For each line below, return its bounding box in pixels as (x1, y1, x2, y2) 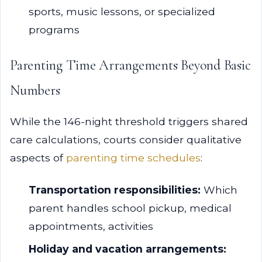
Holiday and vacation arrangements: (29, 243, 226, 255)
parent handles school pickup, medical (29, 202, 232, 214)
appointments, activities (29, 220, 153, 232)
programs (29, 23, 80, 36)
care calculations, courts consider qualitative (10, 133, 242, 146)
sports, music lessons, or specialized (29, 5, 215, 18)
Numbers (10, 82, 60, 99)
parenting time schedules (66, 151, 201, 164)
